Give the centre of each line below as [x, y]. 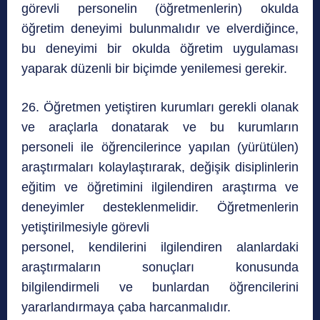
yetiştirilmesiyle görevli [85, 227]
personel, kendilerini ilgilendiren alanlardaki [160, 247]
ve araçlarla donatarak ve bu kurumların [160, 127]
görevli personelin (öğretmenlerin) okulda [160, 9]
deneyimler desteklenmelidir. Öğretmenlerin [160, 207]
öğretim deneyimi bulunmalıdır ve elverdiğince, [160, 29]
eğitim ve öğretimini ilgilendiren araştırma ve [160, 187]
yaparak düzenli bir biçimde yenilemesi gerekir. [154, 69]
